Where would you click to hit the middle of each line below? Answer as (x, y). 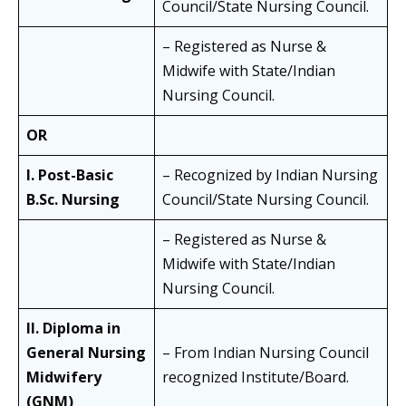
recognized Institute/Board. (256, 377)
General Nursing (86, 353)
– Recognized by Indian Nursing (270, 175)
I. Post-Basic (70, 175)
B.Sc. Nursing (73, 200)
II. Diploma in (73, 329)
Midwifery (64, 377)
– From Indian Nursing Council (266, 353)
